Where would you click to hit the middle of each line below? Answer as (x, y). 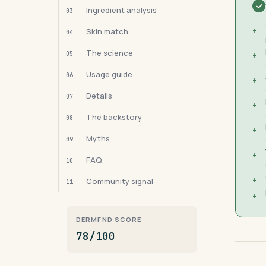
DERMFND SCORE (109, 219)
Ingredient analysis (121, 10)
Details (99, 96)
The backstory (114, 117)
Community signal (120, 181)
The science (110, 53)
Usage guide (109, 74)
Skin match (107, 31)
